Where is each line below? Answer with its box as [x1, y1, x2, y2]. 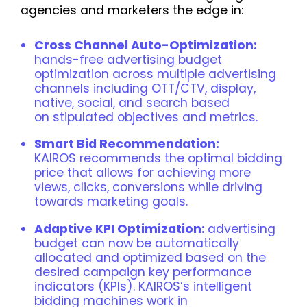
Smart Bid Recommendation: [34, 136, 219, 153]
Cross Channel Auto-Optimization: [34, 37, 257, 53]
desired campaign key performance [34, 263, 251, 280]
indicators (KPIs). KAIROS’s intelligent [34, 278, 252, 295]
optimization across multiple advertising [34, 66, 276, 82]
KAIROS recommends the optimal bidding [34, 150, 282, 167]
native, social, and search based [34, 95, 230, 111]
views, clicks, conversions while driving [34, 179, 262, 196]
